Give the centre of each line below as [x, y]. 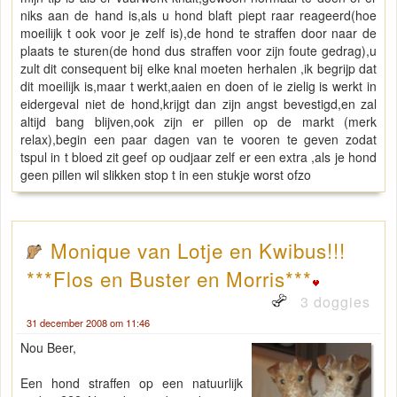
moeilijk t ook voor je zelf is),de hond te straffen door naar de [198, 33]
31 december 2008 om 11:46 [88, 323]
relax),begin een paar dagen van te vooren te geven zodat [198, 140]
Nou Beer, [48, 348]
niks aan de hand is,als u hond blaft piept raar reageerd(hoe [198, 16]
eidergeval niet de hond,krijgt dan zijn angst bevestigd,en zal [198, 104]
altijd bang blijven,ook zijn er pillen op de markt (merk [198, 122]
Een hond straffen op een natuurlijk [132, 383]
